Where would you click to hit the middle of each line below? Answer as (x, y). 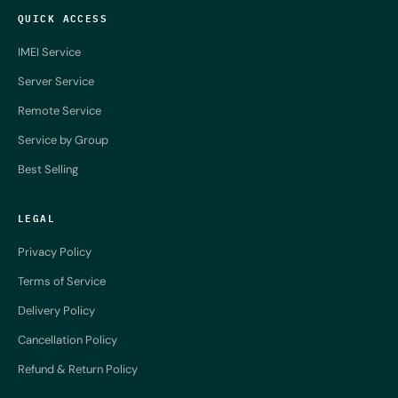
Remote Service (60, 111)
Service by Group (63, 140)
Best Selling (48, 170)
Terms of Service (62, 282)
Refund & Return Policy (78, 370)
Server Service (56, 82)
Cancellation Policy (68, 340)
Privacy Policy (55, 252)
